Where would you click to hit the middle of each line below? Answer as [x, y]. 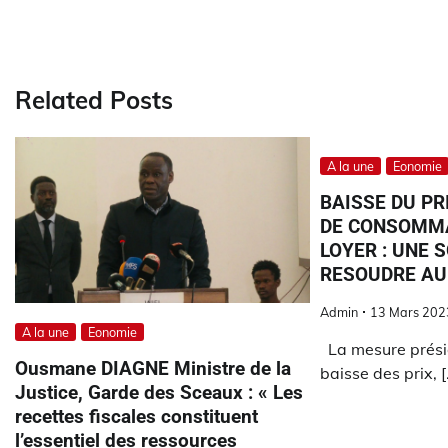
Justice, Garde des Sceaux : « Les [159, 392]
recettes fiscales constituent [136, 416]
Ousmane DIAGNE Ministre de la [153, 368]
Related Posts [94, 99]
